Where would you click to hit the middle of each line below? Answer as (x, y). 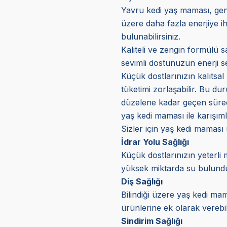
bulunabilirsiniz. (150, 36)
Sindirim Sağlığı (152, 221)
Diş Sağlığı (142, 181)
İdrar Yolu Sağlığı (155, 142)
